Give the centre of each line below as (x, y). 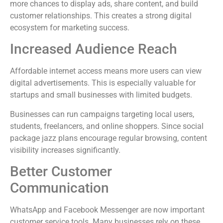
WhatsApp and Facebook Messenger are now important (107, 210)
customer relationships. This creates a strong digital (101, 15)
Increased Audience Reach (94, 49)
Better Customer (61, 172)
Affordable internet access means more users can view (106, 71)
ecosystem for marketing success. (70, 27)
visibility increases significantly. (65, 150)
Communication (59, 188)
